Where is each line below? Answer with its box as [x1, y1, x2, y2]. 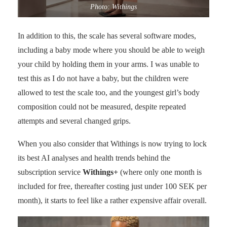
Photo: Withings [90, 3, 137, 11]
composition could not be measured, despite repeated [18, 102, 186, 111]
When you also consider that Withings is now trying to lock [18, 139, 207, 148]
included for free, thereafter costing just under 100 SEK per [18, 181, 207, 191]
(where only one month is [118, 167, 202, 176]
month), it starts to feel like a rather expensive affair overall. [18, 196, 207, 205]
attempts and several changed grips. [18, 116, 131, 125]
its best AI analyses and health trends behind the [18, 153, 170, 162]
